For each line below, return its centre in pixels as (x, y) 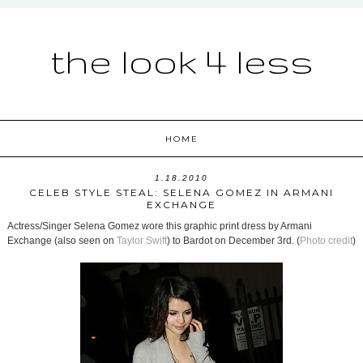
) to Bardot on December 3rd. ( (233, 241)
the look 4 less (181, 61)
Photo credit (326, 241)
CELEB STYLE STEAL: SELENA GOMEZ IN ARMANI (181, 193)
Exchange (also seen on (62, 241)
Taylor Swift (141, 241)
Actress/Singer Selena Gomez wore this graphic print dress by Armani (159, 226)
